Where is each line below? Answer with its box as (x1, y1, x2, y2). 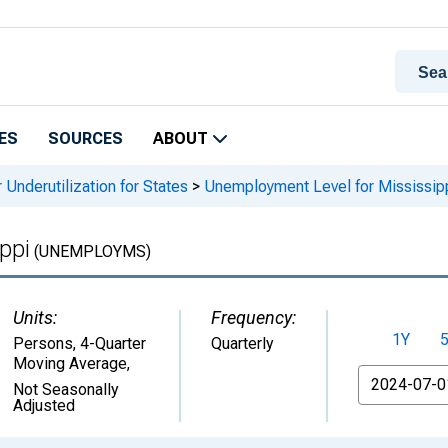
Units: (13, 307, 57, 328)
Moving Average (13, 354, 127, 373)
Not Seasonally (13, 380, 119, 399)
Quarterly (211, 334, 274, 353)
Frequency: (211, 307, 296, 328)
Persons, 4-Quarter (13, 334, 146, 353)
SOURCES (48, 129, 123, 148)
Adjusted (13, 396, 75, 415)
